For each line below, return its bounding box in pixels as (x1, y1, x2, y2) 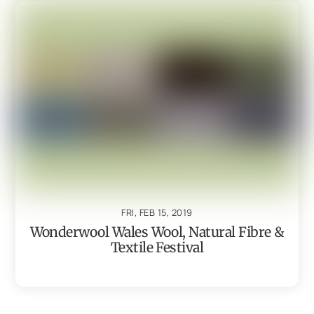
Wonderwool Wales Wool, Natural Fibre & (29, 224, 285, 241)
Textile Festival (110, 239, 204, 257)
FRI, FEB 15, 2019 (121, 206, 193, 219)
